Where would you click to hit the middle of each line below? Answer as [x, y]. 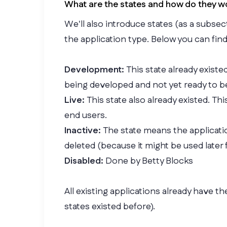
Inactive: [84, 131]
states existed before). [110, 207]
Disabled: [85, 161]
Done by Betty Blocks [149, 161]
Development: [95, 70]
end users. [86, 116]
